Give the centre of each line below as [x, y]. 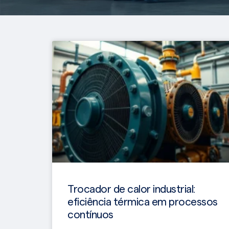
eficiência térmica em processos [143, 202]
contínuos [90, 215]
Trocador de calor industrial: [131, 189]
